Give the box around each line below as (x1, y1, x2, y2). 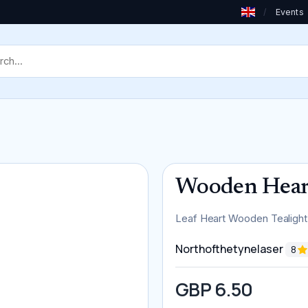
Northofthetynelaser (175, 241, 285, 256)
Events (275, 7, 304, 17)
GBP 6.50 (175, 276, 253, 302)
